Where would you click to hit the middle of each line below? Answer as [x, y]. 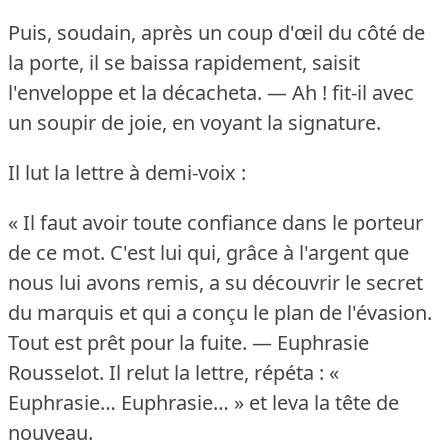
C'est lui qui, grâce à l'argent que [259, 252]
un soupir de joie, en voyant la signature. [194, 122]
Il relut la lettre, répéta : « [224, 372]
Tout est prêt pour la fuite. [127, 342]
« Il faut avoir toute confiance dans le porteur [215, 222]
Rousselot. [56, 372]
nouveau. [50, 432]
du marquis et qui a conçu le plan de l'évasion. [220, 312]
